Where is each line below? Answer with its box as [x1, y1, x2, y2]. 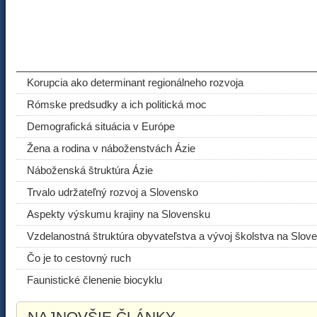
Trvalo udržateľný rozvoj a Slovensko [27, 186, 198, 198]
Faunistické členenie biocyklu [27, 274, 162, 286]
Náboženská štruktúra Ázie [27, 164, 153, 176]
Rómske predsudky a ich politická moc [27, 98, 207, 110]
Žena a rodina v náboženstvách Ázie [27, 142, 195, 154]
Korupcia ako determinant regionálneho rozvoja [27, 76, 243, 88]
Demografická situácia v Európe [27, 120, 175, 132]
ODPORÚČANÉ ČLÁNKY [27, 50, 196, 66]
